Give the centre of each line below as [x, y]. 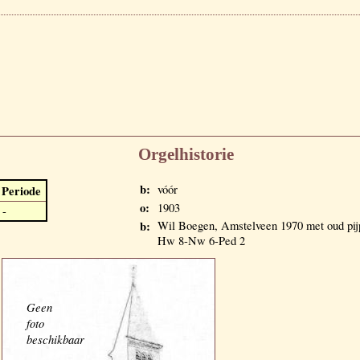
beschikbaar [55, 339]
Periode [21, 190]
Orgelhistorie [186, 155]
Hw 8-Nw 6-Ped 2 [201, 240]
